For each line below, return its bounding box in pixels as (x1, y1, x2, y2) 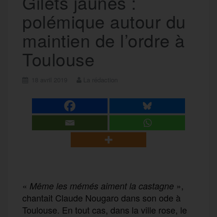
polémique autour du (22, 8, 186, 33)
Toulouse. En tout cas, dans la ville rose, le (22, 203, 187, 216)
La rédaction (83, 75, 118, 84)
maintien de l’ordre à (22, 27, 185, 52)
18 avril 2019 (31, 75, 67, 84)
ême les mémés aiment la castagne (37, 179, 174, 192)
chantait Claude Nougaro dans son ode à (22, 191, 181, 204)
